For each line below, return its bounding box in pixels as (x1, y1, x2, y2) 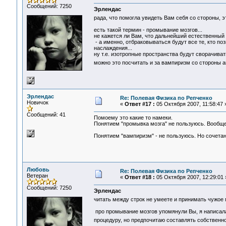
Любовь (26, 166, 49, 173)
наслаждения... (93, 45, 132, 51)
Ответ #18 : (124, 174, 155, 180)
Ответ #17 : (124, 101, 155, 107)
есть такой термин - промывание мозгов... (93, 27, 202, 33)
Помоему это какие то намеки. (93, 115, 173, 121)
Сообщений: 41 (26, 111, 66, 118)
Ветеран (26, 173, 48, 179)
